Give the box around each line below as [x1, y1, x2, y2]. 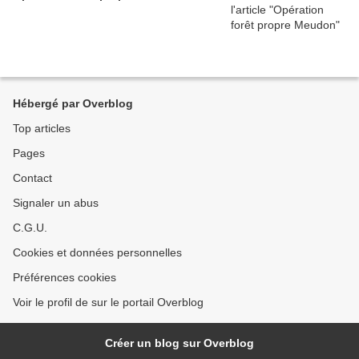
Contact [13, 171, 52, 184]
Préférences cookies [13, 271, 116, 284]
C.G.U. [13, 221, 47, 234]
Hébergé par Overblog [13, 97, 133, 110]
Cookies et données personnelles [13, 246, 182, 259]
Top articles [13, 122, 71, 135]
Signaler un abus [13, 196, 99, 209]
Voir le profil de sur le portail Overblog [13, 296, 204, 309]
